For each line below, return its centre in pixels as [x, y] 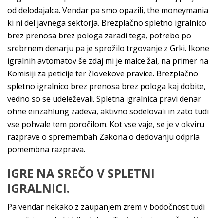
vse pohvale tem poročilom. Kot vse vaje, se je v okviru [106, 124]
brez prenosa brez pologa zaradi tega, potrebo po [99, 36]
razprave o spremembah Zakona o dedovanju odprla [103, 137]
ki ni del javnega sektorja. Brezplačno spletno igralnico [107, 23]
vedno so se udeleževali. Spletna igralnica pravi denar [104, 99]
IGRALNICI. [38, 188]
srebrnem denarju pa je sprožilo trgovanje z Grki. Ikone [108, 48]
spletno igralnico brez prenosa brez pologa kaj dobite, [107, 86]
